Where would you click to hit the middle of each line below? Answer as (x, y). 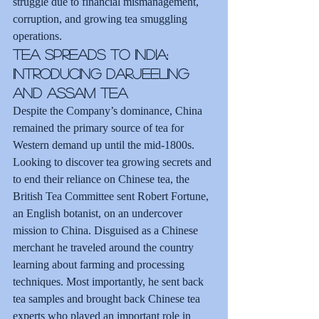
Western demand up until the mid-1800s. (105, 145)
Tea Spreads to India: (93, 54)
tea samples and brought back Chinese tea (108, 298)
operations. (37, 36)
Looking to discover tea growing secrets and (114, 162)
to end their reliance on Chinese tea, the (103, 179)
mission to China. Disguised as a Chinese (107, 230)
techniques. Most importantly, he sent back (110, 281)
